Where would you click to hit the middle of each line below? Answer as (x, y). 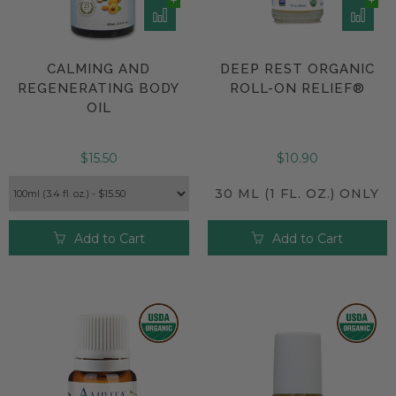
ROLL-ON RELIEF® (297, 88)
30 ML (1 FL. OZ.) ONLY (297, 193)
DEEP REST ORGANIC (297, 69)
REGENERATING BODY (99, 88)
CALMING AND (99, 69)
